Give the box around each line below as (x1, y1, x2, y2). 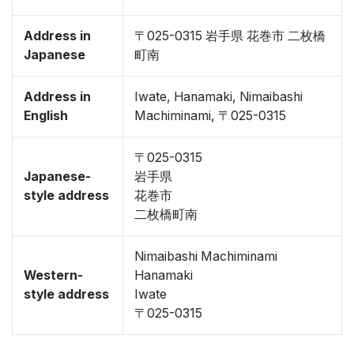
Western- (24, 268, 83, 283)
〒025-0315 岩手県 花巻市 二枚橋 (134, 28, 326, 43)
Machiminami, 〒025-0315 (134, 108, 286, 123)
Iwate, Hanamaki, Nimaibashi (134, 89, 303, 104)
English (24, 108, 68, 123)
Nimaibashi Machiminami (134, 249, 277, 264)
